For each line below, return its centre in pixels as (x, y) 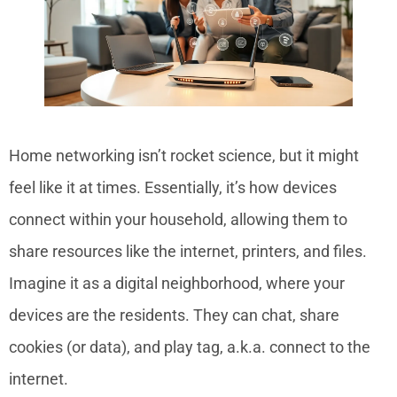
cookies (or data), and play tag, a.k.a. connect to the (190, 346)
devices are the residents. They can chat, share (174, 315)
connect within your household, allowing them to (178, 219)
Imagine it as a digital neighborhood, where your (177, 283)
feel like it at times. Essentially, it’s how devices (173, 187)
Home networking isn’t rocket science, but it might (184, 155)
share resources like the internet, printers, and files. (188, 251)
